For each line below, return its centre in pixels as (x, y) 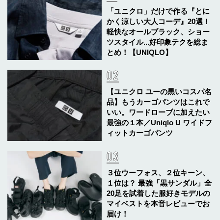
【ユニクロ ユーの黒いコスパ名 (159, 92)
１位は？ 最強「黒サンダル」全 (159, 183)
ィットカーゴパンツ (140, 133)
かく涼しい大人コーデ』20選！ (159, 22)
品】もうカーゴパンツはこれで (158, 102)
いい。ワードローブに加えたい (158, 112)
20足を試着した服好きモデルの (159, 193)
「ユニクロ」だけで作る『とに (158, 11)
